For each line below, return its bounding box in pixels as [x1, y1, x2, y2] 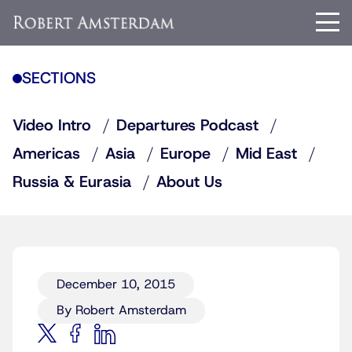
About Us [156, 172, 222, 192]
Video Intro [13, 115, 91, 136]
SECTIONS [22, 68, 96, 89]
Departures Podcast [116, 115, 258, 136]
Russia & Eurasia [13, 172, 131, 192]
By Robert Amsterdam [57, 302, 186, 318]
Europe [160, 144, 211, 164]
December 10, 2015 [57, 277, 175, 292]
